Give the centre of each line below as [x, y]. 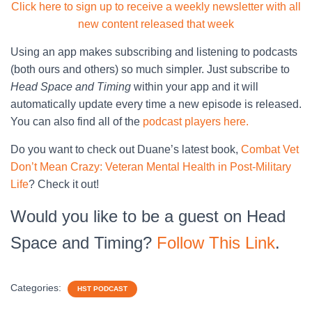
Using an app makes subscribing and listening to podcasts [154, 52]
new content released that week [156, 24]
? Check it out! [64, 185]
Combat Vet [270, 150]
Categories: [37, 288]
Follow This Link [216, 243]
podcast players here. [196, 122]
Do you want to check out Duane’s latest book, [126, 150]
